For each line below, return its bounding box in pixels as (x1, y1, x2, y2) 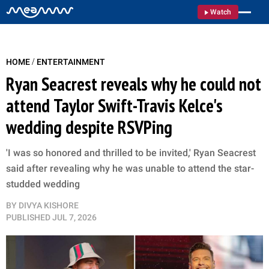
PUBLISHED (6, 213, 50, 222)
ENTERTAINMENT (37, 57, 105, 67)
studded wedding (6, 178, 80, 190)
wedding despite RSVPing (6, 115, 172, 139)
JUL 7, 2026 (52, 213, 97, 222)
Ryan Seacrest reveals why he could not (6, 72, 261, 95)
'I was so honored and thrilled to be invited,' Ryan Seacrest (6, 147, 256, 159)
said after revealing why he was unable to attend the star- (6, 163, 254, 174)
